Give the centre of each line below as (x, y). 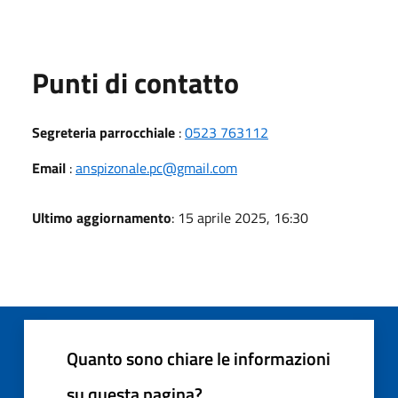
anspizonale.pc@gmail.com (156, 167)
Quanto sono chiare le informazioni (199, 358)
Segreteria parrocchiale (103, 132)
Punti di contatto (135, 82)
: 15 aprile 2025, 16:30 (240, 217)
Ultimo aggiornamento (102, 217)
